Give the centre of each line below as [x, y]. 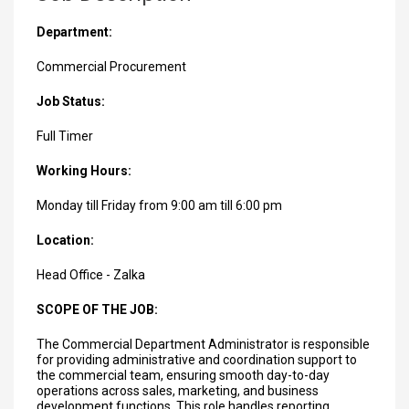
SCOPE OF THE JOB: [97, 309]
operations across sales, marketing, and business [178, 391]
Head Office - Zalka [91, 275]
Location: [65, 240]
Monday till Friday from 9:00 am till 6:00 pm [159, 205]
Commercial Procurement [111, 67]
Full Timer [65, 136]
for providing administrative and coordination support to [197, 360]
